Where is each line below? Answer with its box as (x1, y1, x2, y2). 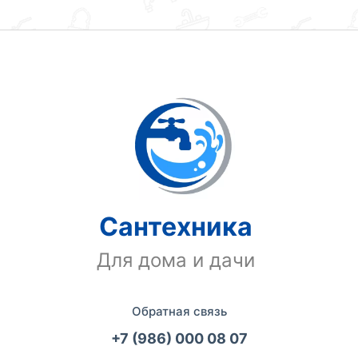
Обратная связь (131, 304, 227, 320)
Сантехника (98, 211, 253, 243)
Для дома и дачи (96, 249, 255, 272)
